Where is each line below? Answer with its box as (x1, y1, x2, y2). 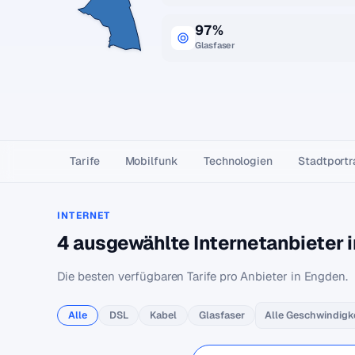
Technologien (203, 154, 273, 168)
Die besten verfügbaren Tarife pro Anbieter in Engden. (57, 269, 349, 284)
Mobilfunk (124, 154, 178, 168)
